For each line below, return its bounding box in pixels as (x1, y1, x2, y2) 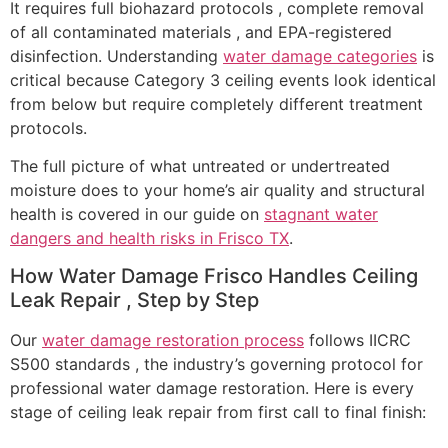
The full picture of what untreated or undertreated (10, 155, 390, 176)
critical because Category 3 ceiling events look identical (10, 69, 436, 90)
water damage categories (223, 45, 417, 66)
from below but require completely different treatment (10, 93, 423, 114)
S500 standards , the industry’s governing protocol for (10, 354, 423, 375)
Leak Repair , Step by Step (10, 288, 259, 313)
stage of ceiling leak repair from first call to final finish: (10, 402, 426, 423)
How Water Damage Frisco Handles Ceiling (10, 264, 418, 289)
